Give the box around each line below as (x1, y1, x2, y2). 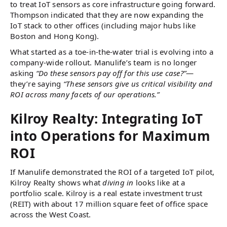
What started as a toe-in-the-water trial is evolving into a (10, 47, 213, 57)
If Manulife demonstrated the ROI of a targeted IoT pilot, (10, 167, 215, 177)
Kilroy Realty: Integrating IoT (10, 109, 203, 128)
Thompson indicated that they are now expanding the (10, 10, 204, 20)
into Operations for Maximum (10, 127, 210, 145)
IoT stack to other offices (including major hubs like (10, 20, 196, 30)
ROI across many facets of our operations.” (10, 89, 160, 99)
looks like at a (133, 177, 185, 187)
